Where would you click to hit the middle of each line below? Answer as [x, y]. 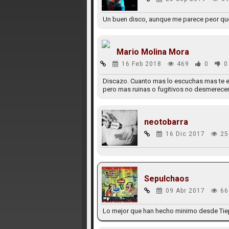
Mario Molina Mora [153, 52]
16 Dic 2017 [185, 134]
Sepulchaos [166, 179]
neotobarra [166, 122]
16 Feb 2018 [141, 64]
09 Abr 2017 [185, 191]
